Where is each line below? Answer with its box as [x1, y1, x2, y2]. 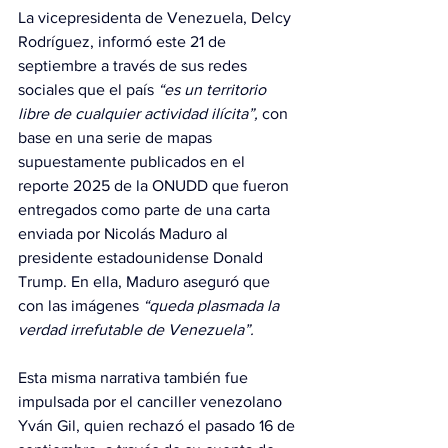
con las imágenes [18, 297, 143, 315]
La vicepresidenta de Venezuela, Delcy [18, 9, 295, 27]
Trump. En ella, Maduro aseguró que [18, 273, 274, 291]
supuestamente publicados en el [18, 153, 249, 171]
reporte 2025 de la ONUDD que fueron [18, 177, 293, 195]
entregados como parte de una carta [18, 201, 274, 219]
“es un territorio [158, 81, 270, 99]
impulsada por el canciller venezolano [18, 393, 286, 411]
